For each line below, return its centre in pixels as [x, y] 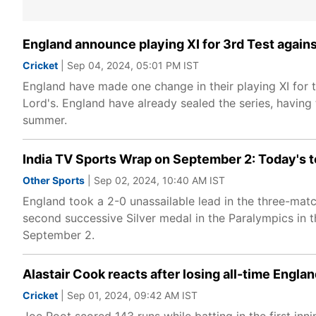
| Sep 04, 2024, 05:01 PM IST [128, 65]
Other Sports [54, 180]
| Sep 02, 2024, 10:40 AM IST [155, 180]
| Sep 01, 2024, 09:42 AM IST [128, 295]
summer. [45, 120]
